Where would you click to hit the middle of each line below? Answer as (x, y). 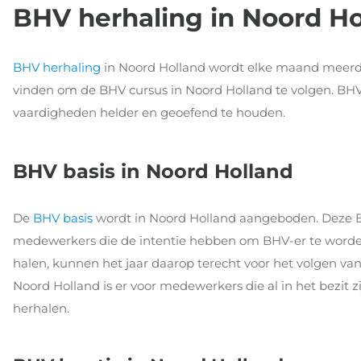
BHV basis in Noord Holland (153, 171)
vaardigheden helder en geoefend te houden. (149, 113)
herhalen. (41, 308)
